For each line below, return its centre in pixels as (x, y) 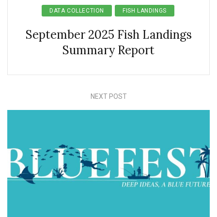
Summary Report (108, 50)
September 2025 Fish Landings (108, 34)
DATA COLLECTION (77, 10)
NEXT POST (108, 96)
